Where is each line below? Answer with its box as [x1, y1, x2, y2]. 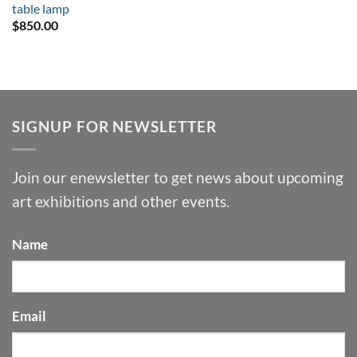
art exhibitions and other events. [12, 192, 229, 211]
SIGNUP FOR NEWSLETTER [12, 116, 217, 135]
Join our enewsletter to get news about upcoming [12, 168, 343, 187]
